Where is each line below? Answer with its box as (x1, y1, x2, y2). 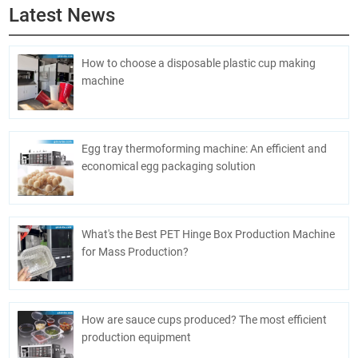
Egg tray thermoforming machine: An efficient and (82, 142, 328, 156)
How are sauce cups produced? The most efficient (82, 313, 328, 327)
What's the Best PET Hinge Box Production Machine (82, 228, 336, 241)
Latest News (9, 4, 116, 27)
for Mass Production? (82, 245, 189, 259)
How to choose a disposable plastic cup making (82, 57, 316, 70)
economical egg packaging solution (82, 160, 257, 173)
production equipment (82, 331, 192, 344)
